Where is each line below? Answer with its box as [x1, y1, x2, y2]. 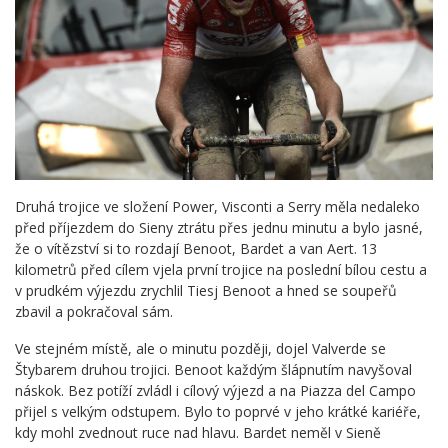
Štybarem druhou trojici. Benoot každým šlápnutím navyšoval [15, 359, 412, 379]
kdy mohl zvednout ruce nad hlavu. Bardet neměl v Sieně [15, 422, 381, 442]
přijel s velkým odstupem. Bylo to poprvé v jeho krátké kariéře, [15, 401, 421, 421]
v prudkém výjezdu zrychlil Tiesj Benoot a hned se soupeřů [15, 280, 397, 300]
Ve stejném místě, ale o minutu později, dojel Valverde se [15, 338, 386, 358]
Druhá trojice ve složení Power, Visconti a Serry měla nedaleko [15, 196, 420, 216]
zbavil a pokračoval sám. [15, 301, 177, 321]
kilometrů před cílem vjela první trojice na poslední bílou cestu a [15, 259, 427, 279]
